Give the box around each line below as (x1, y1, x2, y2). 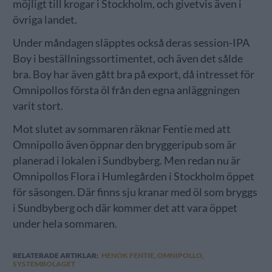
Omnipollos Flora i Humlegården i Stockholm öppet (12, 169, 254, 183)
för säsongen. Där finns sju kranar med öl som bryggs (12, 185, 257, 199)
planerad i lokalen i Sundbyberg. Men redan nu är (12, 154, 240, 167)
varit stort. (12, 99, 63, 112)
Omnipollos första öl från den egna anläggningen (12, 83, 240, 97)
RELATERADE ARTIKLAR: (12, 250, 98, 260)
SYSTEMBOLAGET (12, 259, 75, 268)
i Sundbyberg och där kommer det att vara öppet (12, 201, 237, 214)
